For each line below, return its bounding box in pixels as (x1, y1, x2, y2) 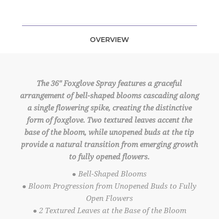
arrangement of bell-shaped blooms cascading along (20, 91, 199, 100)
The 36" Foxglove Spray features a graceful (37, 79, 182, 88)
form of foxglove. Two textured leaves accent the (26, 115, 192, 125)
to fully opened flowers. (69, 152, 150, 161)
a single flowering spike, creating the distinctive (27, 103, 192, 112)
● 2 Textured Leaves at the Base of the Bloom (32, 206, 186, 215)
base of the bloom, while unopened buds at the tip (24, 128, 195, 137)
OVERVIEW (89, 35, 129, 44)
